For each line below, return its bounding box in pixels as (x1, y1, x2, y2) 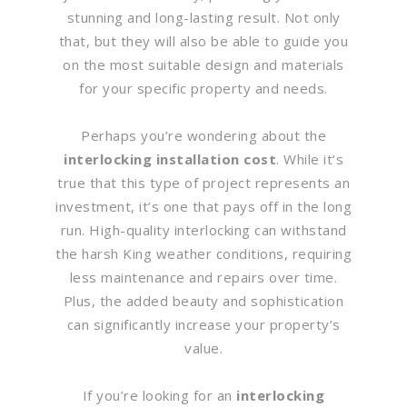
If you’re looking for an (82, 385, 237, 404)
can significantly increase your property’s (66, 314, 341, 333)
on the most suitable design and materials (63, 55, 344, 74)
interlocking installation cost (64, 149, 276, 168)
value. (184, 338, 223, 357)
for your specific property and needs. (79, 78, 328, 97)
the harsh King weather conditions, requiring (55, 243, 352, 263)
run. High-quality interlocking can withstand (60, 220, 347, 239)
